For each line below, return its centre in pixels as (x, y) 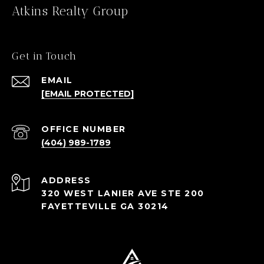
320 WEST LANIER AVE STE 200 (123, 194)
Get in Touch (44, 56)
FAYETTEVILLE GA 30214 (105, 207)
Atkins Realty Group (70, 11)
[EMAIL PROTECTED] (88, 94)
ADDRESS (66, 181)
